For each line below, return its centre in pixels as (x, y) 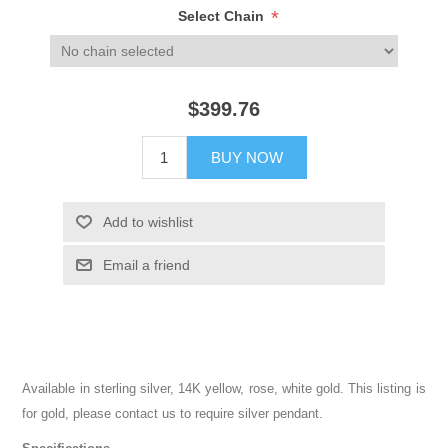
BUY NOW (246, 158)
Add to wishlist (147, 222)
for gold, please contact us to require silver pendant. (173, 414)
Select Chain (222, 16)
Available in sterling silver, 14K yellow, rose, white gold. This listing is (224, 389)
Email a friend (146, 265)
